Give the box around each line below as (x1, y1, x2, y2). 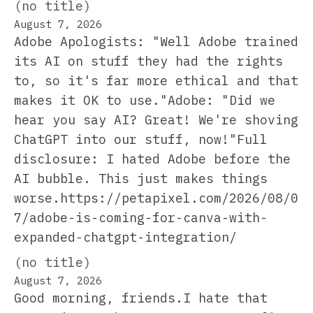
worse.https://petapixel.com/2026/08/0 (14, 189, 298, 206)
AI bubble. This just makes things (14, 170, 268, 187)
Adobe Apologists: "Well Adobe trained (14, 33, 298, 50)
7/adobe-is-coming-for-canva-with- (14, 209, 268, 226)
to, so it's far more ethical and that (14, 72, 298, 89)
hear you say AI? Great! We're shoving (14, 111, 298, 128)
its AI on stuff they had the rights (14, 52, 283, 69)
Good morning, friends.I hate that (14, 289, 268, 306)
